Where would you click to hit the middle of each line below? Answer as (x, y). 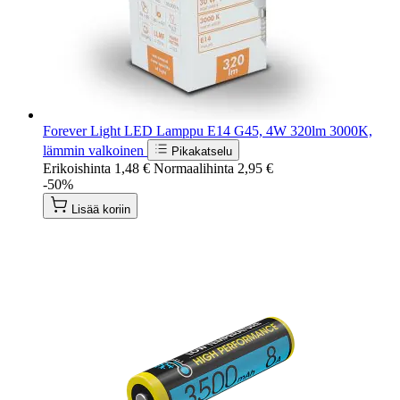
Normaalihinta (194, 168)
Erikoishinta (77, 168)
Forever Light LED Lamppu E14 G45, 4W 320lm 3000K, (208, 130)
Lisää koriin (101, 209)
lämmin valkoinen (95, 150)
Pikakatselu (202, 151)
